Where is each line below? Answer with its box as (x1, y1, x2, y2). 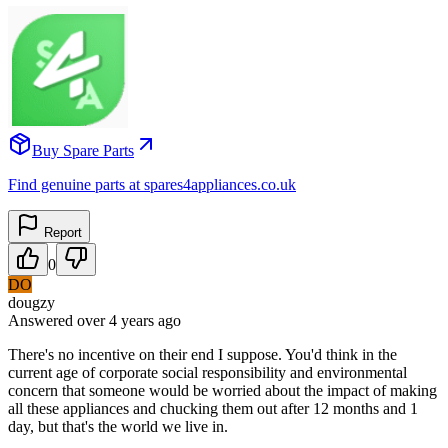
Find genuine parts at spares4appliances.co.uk (8, 175, 296, 193)
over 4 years (77, 311, 154, 329)
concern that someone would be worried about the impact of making (8, 381, 437, 399)
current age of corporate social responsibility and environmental (8, 363, 407, 381)
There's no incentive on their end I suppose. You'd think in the (8, 345, 397, 363)
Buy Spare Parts (32, 141, 134, 159)
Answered (8, 311, 77, 329)
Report (40, 224, 82, 240)
